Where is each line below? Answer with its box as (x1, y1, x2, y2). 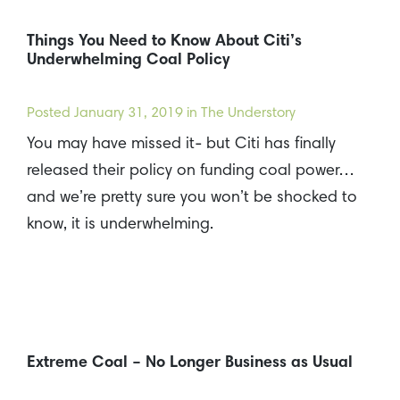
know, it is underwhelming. (27, 216, 213, 233)
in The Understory (183, 105, 296, 121)
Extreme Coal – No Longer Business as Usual (27, 354, 353, 371)
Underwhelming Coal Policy (27, 52, 229, 69)
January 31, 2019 (74, 105, 183, 121)
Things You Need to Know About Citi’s (27, 33, 302, 50)
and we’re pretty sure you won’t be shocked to (27, 189, 357, 206)
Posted (27, 105, 74, 121)
